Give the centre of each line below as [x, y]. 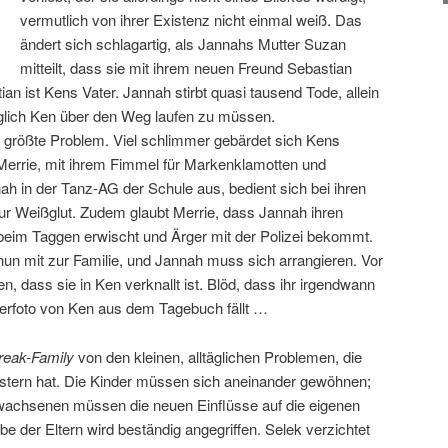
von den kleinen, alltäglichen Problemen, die [218, 356]
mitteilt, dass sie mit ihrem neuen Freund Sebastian [186, 68]
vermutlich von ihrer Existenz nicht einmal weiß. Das [191, 20]
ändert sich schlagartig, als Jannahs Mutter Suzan [183, 44]
